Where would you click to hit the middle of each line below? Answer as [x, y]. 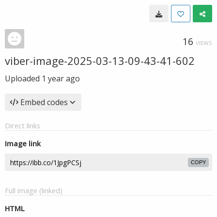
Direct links [23, 125]
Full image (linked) [34, 190]
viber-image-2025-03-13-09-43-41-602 [100, 61]
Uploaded [23, 78]
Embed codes [44, 102]
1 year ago [61, 78]
